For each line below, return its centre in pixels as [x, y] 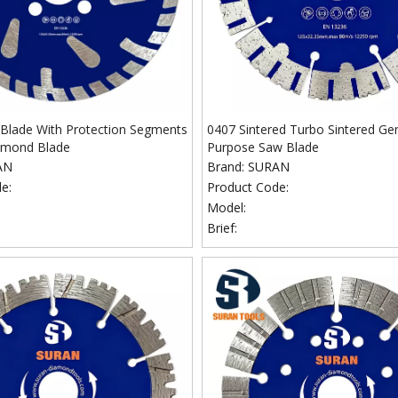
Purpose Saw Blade [263, 147]
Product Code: [248, 187]
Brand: [226, 167]
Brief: [223, 228]
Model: [227, 207]
